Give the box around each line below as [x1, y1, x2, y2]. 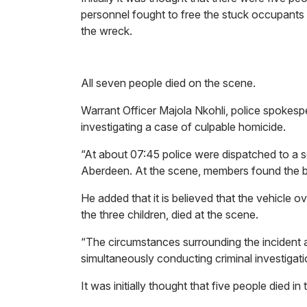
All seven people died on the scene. [81, 76, 258, 90]
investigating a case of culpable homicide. [81, 120, 286, 134]
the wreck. [81, 24, 135, 38]
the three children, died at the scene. [81, 208, 258, 221]
